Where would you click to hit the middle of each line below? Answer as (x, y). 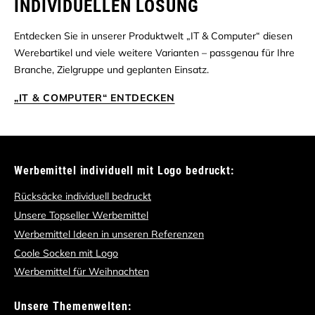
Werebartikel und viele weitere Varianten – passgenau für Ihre (154, 53)
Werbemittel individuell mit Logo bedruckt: (124, 171)
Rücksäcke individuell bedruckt (83, 197)
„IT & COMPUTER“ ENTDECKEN (95, 98)
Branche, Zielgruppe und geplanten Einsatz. (111, 70)
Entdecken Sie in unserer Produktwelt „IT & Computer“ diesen (153, 36)
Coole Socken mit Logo (66, 253)
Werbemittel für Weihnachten (82, 272)
